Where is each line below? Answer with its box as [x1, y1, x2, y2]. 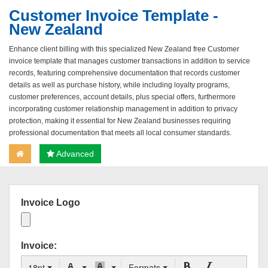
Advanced [54, 149, 94, 159]
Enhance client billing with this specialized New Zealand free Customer [9, 45, 239, 53]
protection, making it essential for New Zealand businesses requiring [9, 117, 231, 125]
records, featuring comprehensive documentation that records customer [9, 69, 240, 77]
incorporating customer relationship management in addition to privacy [9, 105, 237, 113]
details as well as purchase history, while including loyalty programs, [9, 81, 230, 89]
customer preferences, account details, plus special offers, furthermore [9, 93, 236, 101]
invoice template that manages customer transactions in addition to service [9, 57, 250, 65]
